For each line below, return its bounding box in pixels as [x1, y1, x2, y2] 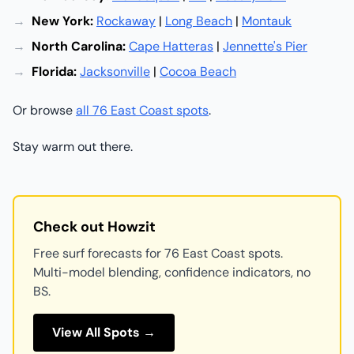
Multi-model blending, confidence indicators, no [33, 264, 311, 281]
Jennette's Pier [223, 38, 307, 55]
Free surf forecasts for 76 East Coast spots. [33, 245, 283, 262]
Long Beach [165, 13, 232, 29]
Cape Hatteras [129, 38, 213, 55]
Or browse [13, 102, 76, 119]
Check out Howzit [33, 217, 156, 236]
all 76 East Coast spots [76, 102, 209, 119]
